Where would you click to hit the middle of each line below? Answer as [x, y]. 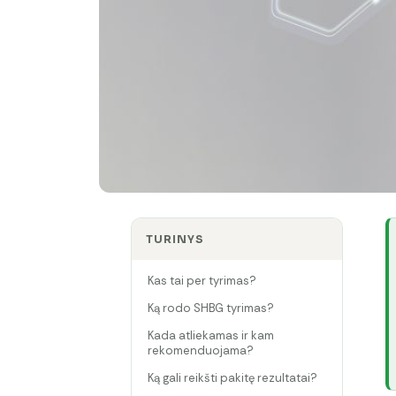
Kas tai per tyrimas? [202, 281]
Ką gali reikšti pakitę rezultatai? [232, 378]
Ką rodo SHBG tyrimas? [211, 308]
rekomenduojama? [201, 351]
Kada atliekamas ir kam [211, 336]
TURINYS [175, 240]
